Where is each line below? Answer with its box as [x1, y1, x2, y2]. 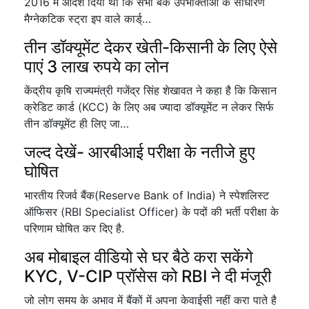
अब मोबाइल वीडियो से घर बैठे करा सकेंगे [24, 247, 253, 267]
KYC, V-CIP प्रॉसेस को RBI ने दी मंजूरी [24, 266, 271, 286]
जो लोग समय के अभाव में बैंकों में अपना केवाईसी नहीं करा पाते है [24, 293, 277, 307]
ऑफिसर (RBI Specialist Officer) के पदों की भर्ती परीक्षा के [24, 205, 279, 219]
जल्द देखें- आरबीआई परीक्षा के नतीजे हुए [24, 142, 255, 162]
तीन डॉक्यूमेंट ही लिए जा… [24, 117, 129, 130]
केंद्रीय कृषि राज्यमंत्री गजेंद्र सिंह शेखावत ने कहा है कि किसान [24, 83, 277, 97]
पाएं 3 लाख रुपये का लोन [24, 57, 169, 77]
